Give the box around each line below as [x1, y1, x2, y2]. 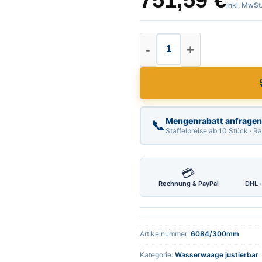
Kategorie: [140, 250, 175, 260]
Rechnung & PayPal [158, 180, 219, 188]
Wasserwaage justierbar [175, 250, 258, 260]
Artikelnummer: [140, 229, 191, 239]
